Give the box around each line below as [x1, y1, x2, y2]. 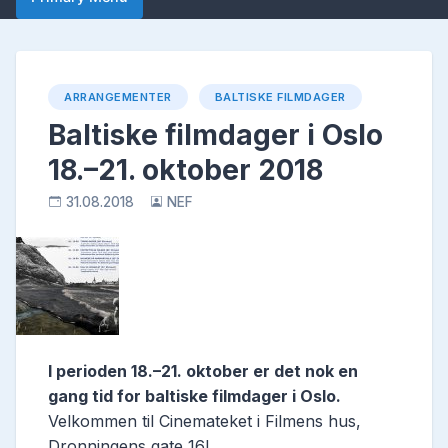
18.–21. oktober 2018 [48, 153, 323, 188]
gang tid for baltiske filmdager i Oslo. [48, 386, 341, 407]
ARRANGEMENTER [64, 90, 172, 105]
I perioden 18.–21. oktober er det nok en [48, 361, 358, 382]
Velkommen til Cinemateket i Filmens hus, [48, 411, 361, 432]
